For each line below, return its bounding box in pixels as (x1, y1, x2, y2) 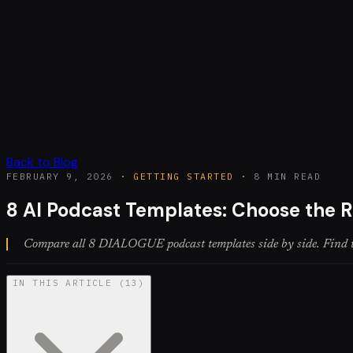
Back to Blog (6, 154, 78, 171)
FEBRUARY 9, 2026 (6, 170, 113, 183)
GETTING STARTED (133, 170, 234, 183)
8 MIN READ (254, 170, 321, 183)
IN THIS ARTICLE (13, 277, 113, 289)
